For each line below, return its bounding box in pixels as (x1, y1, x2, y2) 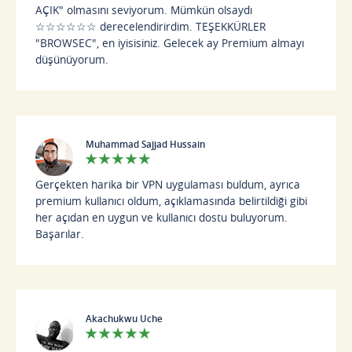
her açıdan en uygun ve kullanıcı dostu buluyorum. (35, 209, 288, 225)
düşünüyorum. (35, 51, 109, 67)
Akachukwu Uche (86, 311, 163, 325)
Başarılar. (35, 225, 85, 241)
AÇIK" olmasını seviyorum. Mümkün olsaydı (35, 2, 253, 17)
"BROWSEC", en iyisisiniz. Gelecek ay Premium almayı (35, 35, 305, 50)
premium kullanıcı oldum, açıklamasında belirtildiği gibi (35, 192, 308, 208)
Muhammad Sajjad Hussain (86, 137, 206, 151)
